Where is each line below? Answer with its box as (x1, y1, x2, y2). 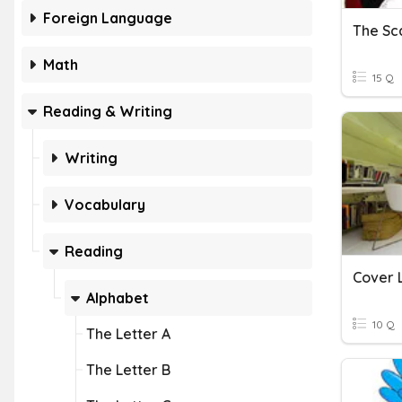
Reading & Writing (43, 102, 172, 120)
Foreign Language (43, 9, 172, 27)
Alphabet (86, 289, 149, 307)
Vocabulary (65, 196, 145, 214)
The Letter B (86, 361, 170, 379)
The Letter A (86, 325, 170, 343)
